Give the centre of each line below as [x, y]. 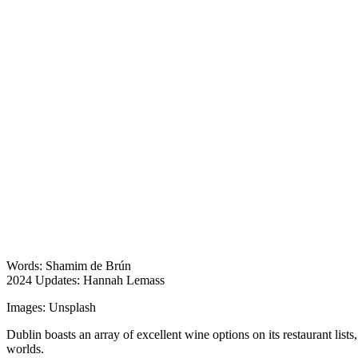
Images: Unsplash [51, 307]
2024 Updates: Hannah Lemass [86, 280]
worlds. [25, 348]
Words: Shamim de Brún [69, 265]
